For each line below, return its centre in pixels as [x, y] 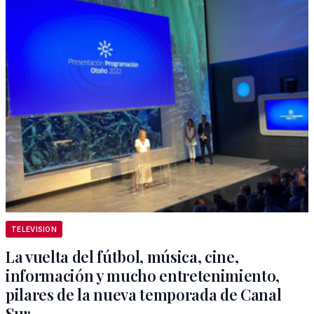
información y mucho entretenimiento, [143, 275]
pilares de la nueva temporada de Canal [144, 294]
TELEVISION [34, 229]
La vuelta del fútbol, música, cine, [122, 257]
